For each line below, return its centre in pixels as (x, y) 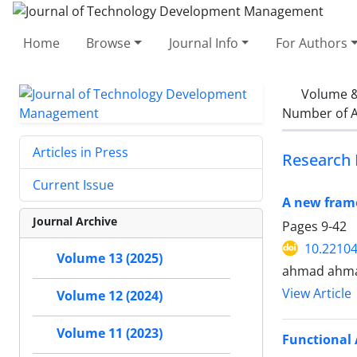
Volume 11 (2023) (110, 333)
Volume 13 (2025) (110, 258)
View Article (317, 293)
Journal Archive (75, 221)
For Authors (311, 43)
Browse (109, 43)
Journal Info (203, 43)
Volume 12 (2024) (110, 296)
